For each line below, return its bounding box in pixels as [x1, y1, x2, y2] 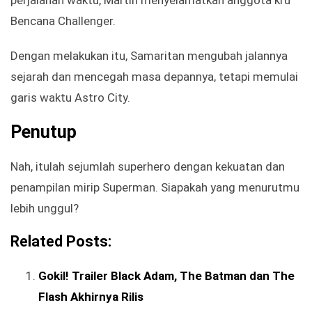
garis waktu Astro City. [10, 91, 130, 105]
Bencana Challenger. [10, 14, 116, 29]
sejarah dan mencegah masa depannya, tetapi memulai [10, 70, 298, 84]
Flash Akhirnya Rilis [38, 290, 143, 304]
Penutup [10, 122, 77, 143]
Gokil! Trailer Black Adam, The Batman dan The [38, 269, 295, 283]
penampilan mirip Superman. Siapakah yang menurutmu [10, 180, 299, 195]
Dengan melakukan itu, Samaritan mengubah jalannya [10, 49, 288, 63]
